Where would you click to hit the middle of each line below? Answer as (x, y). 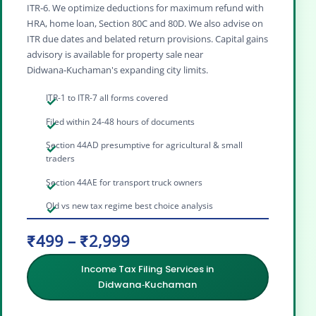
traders (61, 159)
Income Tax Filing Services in (148, 269)
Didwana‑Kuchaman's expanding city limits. (117, 69)
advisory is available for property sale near (115, 54)
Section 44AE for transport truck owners (124, 182)
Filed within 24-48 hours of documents (121, 121)
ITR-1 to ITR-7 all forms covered (107, 98)
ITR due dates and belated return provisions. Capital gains (147, 38)
